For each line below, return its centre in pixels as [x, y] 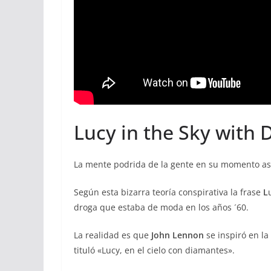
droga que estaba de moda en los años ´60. [161, 207]
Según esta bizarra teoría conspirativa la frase [168, 192]
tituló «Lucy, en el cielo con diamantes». [154, 250]
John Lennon [178, 235]
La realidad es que [113, 235]
